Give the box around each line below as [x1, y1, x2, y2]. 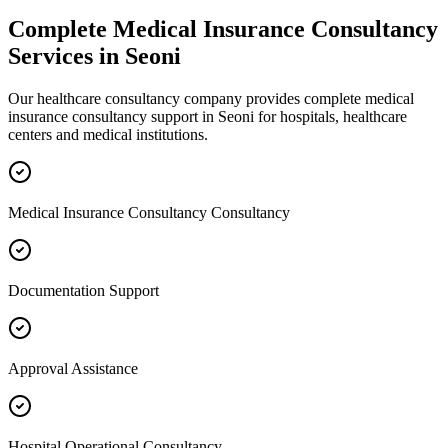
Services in [8, 42, 125, 69]
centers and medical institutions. [8, 125, 208, 143]
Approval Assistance [8, 359, 138, 377]
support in [147, 107, 218, 125]
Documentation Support [8, 281, 159, 299]
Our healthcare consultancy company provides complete [8, 89, 365, 107]
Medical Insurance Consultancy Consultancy [8, 203, 290, 221]
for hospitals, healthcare [254, 107, 407, 125]
